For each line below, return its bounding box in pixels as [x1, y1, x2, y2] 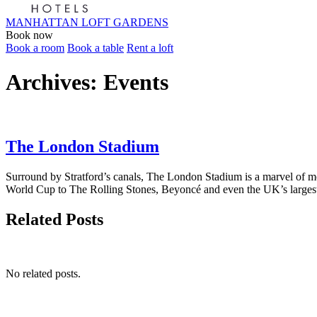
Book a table [67, 41, 124, 54]
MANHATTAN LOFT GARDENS [6, 16, 168, 28]
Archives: [6, 69, 103, 96]
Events [103, 69, 168, 96]
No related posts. [6, 267, 81, 280]
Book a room [6, 41, 64, 54]
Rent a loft [127, 41, 173, 54]
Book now [6, 28, 53, 41]
